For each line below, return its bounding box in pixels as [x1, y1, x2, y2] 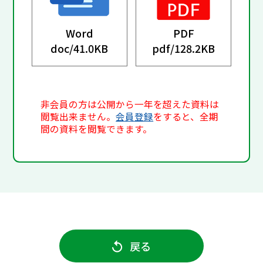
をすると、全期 [153, 110, 219, 124]
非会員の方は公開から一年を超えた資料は [41, 97, 220, 112]
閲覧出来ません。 [41, 110, 116, 124]
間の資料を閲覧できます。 [41, 122, 153, 136]
